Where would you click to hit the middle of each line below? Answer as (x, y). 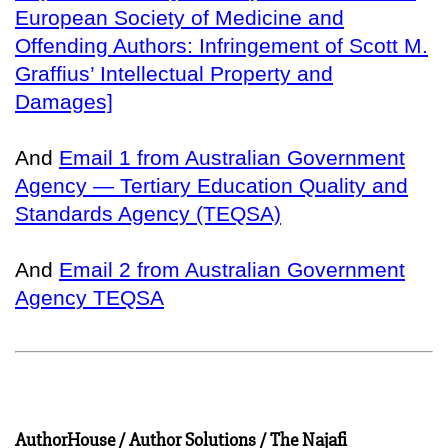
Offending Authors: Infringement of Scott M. (221, 45)
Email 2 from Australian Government (232, 269)
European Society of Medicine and (179, 17)
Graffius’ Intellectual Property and (174, 73)
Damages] (64, 101)
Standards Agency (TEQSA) (148, 213)
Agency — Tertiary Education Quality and (211, 185)
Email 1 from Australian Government (232, 157)
